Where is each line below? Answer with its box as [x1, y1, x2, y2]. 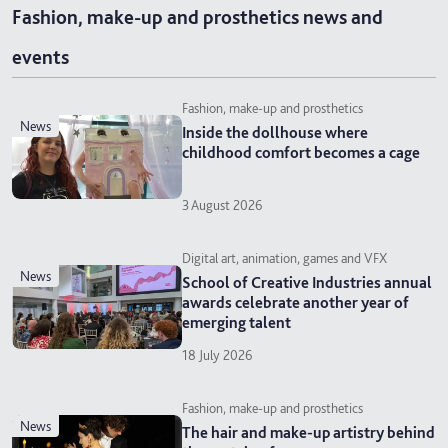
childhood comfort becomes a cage [181, 143, 420, 163]
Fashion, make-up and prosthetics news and [12, 5, 383, 30]
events [12, 45, 69, 70]
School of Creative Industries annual [181, 273, 432, 293]
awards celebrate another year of [181, 293, 409, 313]
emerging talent [181, 313, 291, 333]
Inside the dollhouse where [181, 123, 368, 143]
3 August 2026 [181, 197, 262, 214]
